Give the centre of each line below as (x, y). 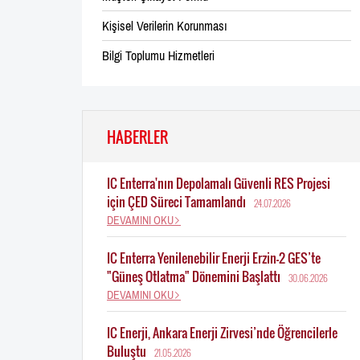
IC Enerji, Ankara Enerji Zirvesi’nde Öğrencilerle (222, 332)
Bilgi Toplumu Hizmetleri (158, 55)
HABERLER (137, 136)
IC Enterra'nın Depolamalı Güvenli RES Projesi (219, 183)
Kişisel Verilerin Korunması (165, 25)
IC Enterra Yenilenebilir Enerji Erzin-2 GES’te (214, 258)
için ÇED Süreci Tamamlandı (176, 201)
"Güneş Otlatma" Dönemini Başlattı (194, 276)
